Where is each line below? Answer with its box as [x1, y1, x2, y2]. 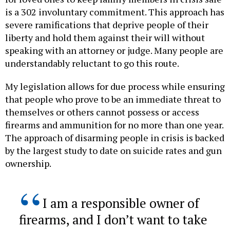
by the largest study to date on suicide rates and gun [5, 144, 222, 157]
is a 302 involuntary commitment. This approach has [5, 6, 224, 18]
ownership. [5, 157, 55, 170]
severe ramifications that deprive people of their [5, 18, 208, 31]
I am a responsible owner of [42, 195, 199, 212]
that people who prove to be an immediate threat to [5, 93, 221, 106]
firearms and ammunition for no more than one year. [5, 119, 223, 131]
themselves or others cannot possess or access [5, 106, 199, 119]
